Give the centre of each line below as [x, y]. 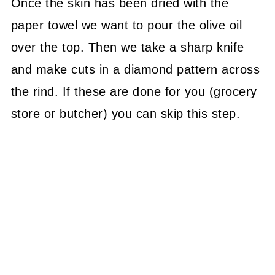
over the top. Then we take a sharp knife [127, 47]
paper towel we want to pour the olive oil [126, 25]
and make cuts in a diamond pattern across [135, 69]
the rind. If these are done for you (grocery [134, 91]
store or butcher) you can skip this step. [126, 113]
